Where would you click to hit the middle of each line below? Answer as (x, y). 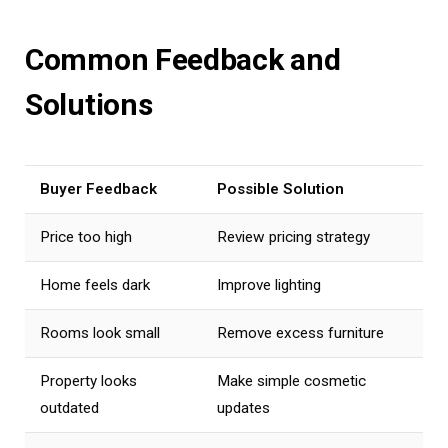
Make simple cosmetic (291, 380)
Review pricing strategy (293, 236)
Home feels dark (95, 284)
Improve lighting (269, 284)
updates (243, 407)
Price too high (86, 236)
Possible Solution (280, 188)
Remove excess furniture (300, 332)
